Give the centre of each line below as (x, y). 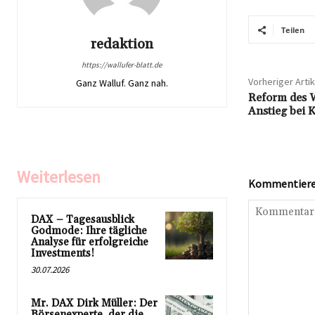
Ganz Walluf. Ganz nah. (122, 83)
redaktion (122, 45)
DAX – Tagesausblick (83, 220)
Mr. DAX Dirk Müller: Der (94, 304)
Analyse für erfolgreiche (90, 243)
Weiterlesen (59, 177)
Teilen (292, 30)
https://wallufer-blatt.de (122, 65)
